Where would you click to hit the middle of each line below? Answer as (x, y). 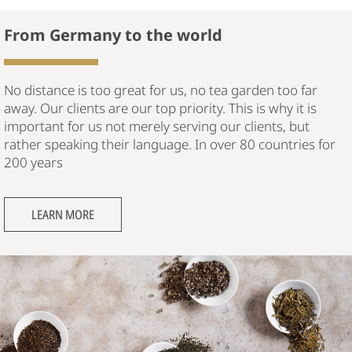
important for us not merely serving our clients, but (157, 126)
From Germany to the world (113, 35)
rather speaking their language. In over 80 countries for (170, 144)
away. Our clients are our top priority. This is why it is (160, 108)
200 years (33, 162)
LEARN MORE (63, 214)
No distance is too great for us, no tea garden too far (161, 90)
